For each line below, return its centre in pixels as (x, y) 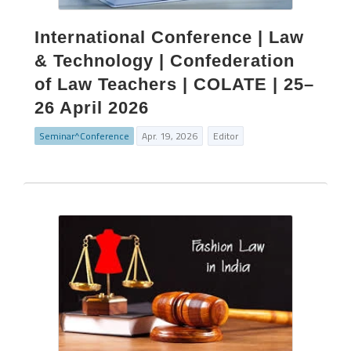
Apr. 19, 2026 (170, 136)
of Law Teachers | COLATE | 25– (174, 84)
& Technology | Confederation (165, 61)
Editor (226, 136)
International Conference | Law (169, 37)
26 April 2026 (92, 108)
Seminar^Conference (84, 136)
